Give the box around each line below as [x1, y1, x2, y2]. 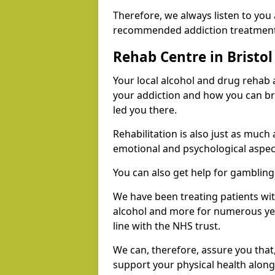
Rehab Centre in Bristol [113, 47, 273, 67]
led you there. [113, 103, 179, 117]
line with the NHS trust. [113, 219, 223, 233]
